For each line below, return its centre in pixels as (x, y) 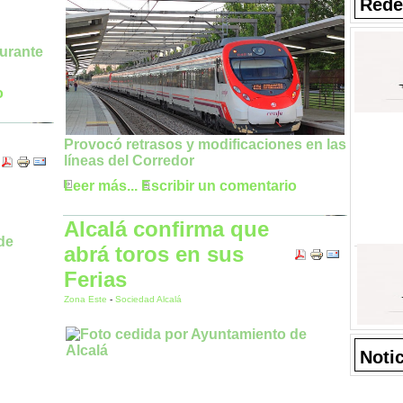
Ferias (95, 279)
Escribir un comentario (219, 186)
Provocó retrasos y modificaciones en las (205, 145)
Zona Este (87, 299)
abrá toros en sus (154, 254)
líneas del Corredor (129, 161)
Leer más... (101, 186)
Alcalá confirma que (166, 229)
